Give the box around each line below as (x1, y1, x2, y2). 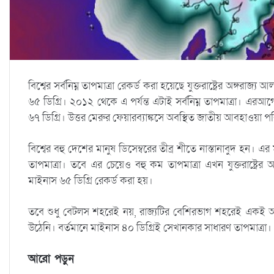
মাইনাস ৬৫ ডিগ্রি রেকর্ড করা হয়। (28, 173, 153, 188)
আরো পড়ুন (28, 251, 74, 266)
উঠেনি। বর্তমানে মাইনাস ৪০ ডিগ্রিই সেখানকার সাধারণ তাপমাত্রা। (28, 220, 272, 235)
